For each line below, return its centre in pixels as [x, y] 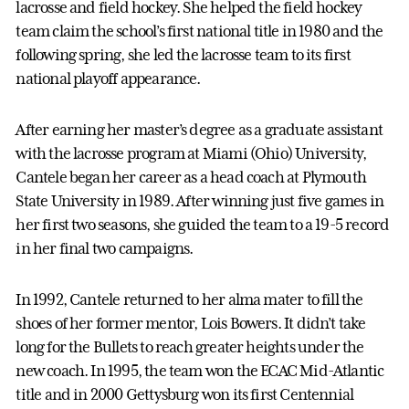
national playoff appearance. [108, 78]
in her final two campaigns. [105, 248]
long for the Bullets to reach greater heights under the [190, 346]
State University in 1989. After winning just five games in [200, 200]
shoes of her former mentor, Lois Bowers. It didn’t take [191, 323]
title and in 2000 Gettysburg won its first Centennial [185, 394]
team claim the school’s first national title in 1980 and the [199, 31]
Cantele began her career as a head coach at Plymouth [191, 177]
